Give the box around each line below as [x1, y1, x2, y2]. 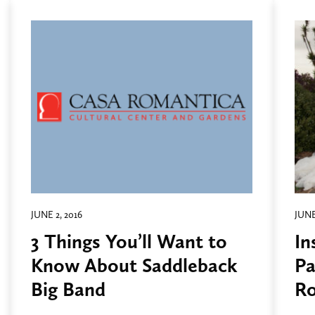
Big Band [31, 277, 105, 302]
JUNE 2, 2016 [31, 209, 82, 221]
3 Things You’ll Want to [31, 229, 227, 254]
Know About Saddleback [31, 253, 238, 278]
